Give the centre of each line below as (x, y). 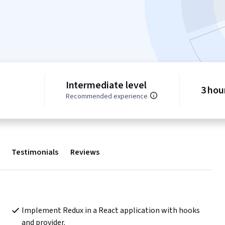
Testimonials (35, 152)
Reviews (85, 152)
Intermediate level (106, 86)
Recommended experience (106, 97)
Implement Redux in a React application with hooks (110, 211)
